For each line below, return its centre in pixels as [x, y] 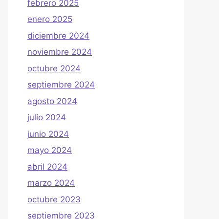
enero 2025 [50, 19]
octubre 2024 [54, 68]
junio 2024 [48, 134]
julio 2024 [47, 118]
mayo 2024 [50, 150]
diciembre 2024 [58, 35]
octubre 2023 [54, 199]
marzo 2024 [51, 183]
